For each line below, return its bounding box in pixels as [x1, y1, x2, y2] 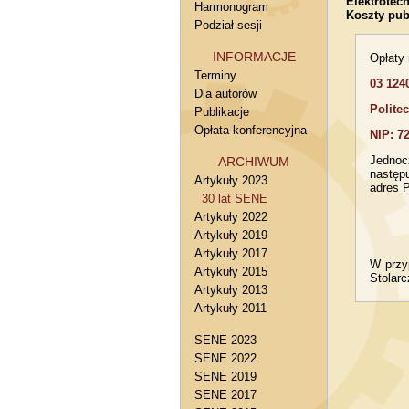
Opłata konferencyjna [194, 123, 307, 137]
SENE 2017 [194, 388, 257, 402]
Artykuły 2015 [194, 265, 267, 278]
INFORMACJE [212, 49, 296, 64]
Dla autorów [194, 87, 257, 100]
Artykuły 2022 [194, 210, 267, 224]
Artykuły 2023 [194, 173, 267, 187]
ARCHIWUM [218, 154, 289, 169]
